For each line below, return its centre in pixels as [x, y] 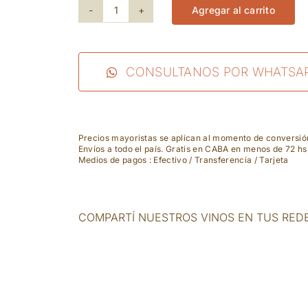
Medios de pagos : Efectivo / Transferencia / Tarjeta [183, 160]
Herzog [142, 22]
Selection [149, 47]
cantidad [146, 149]
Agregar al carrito [233, 10]
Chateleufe [155, 98]
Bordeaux [150, 123]
